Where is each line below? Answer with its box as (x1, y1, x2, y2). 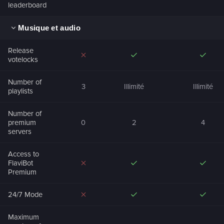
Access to (8, 149, 39, 158)
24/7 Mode (8, 189, 42, 199)
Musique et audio (18, 23, 80, 32)
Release (8, 45, 33, 55)
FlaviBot (8, 158, 33, 167)
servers (8, 126, 31, 136)
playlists (8, 86, 33, 95)
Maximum (8, 212, 39, 221)
